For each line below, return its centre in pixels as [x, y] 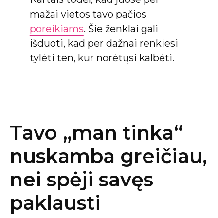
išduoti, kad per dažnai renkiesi [104, 43]
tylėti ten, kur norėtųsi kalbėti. [102, 58]
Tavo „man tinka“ [96, 132]
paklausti [55, 202]
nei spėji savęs [82, 179]
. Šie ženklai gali [121, 28]
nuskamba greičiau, [109, 156]
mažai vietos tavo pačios [88, 14]
